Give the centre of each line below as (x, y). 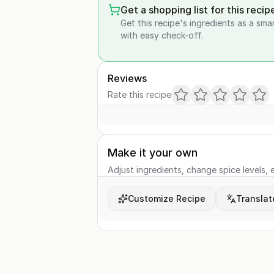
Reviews (127, 78)
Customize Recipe (167, 198)
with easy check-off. (162, 35)
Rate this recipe (139, 94)
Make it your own (153, 153)
